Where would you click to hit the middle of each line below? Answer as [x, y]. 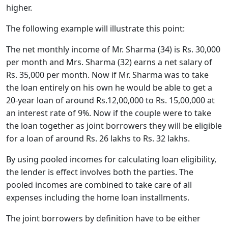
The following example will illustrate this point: [95, 28]
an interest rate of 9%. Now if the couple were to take [109, 113]
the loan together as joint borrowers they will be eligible [114, 126]
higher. [19, 8]
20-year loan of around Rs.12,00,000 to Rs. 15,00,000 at [110, 100]
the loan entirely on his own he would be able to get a [109, 88]
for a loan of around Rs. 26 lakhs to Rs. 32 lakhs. [98, 138]
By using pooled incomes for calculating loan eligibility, [111, 159]
